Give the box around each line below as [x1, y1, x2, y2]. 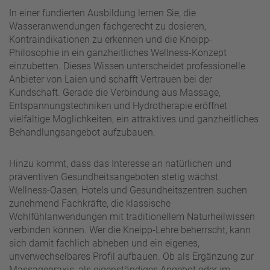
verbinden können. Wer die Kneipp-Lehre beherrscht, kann [9, 224, 251, 236]
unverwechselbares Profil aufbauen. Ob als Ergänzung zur [9, 251, 254, 263]
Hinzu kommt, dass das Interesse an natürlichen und [9, 158, 231, 170]
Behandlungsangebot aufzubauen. [9, 127, 155, 139]
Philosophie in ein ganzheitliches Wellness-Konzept [9, 47, 227, 59]
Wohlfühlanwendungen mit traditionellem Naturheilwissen [9, 211, 255, 223]
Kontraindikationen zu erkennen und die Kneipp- [9, 34, 212, 46]
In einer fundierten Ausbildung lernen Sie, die [9, 7, 196, 19]
